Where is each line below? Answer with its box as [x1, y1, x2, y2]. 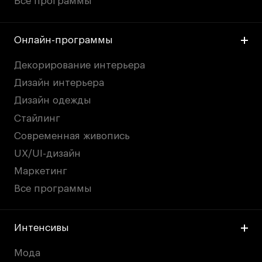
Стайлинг [14, 113, 61, 123]
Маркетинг [14, 166, 68, 176]
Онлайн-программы [14, 35, 113, 45]
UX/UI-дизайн [14, 148, 81, 158]
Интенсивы [14, 222, 70, 233]
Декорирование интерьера [14, 60, 146, 71]
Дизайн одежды [14, 95, 92, 106]
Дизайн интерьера [14, 78, 105, 88]
